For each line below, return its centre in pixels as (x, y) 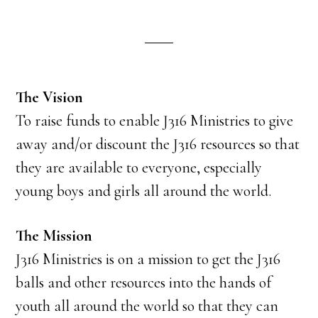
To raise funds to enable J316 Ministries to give (155, 121)
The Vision (50, 97)
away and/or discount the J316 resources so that (158, 144)
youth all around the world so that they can (147, 306)
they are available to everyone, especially (139, 168)
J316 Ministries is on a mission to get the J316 (148, 259)
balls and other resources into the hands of (144, 283)
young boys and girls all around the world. (144, 191)
